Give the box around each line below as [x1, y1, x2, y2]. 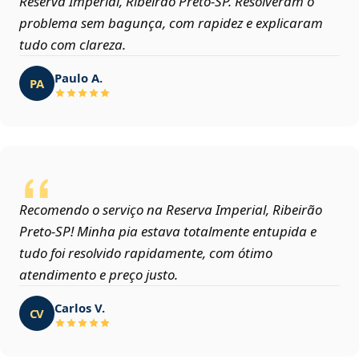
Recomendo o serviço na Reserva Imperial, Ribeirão [19, 200, 322, 220]
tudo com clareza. [19, 35, 126, 54]
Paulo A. [54, 69, 103, 86]
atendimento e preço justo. [19, 265, 178, 284]
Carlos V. [54, 299, 105, 316]
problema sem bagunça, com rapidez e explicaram [19, 14, 323, 33]
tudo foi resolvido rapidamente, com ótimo [19, 244, 272, 263]
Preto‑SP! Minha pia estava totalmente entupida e [19, 222, 317, 241]
